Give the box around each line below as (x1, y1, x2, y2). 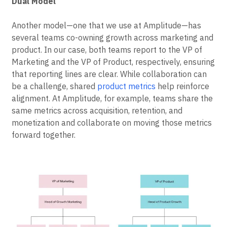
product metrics (97, 81, 156, 91)
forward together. (12, 129, 75, 140)
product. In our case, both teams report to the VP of (12, 44, 202, 55)
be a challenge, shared (12, 81, 97, 91)
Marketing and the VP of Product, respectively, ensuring (12, 56, 215, 67)
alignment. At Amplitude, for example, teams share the (12, 93, 213, 103)
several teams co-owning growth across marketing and (12, 32, 213, 43)
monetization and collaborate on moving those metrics (12, 117, 212, 128)
